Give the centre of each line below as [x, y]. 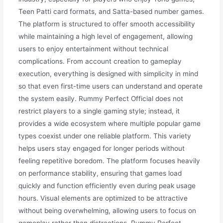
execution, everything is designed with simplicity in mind [108, 74]
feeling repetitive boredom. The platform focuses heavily [109, 161]
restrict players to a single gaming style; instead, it [99, 111]
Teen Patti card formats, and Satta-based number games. [111, 12]
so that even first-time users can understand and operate [110, 86]
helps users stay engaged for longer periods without [101, 149]
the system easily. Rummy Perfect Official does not [101, 99]
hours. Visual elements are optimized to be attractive [103, 198]
